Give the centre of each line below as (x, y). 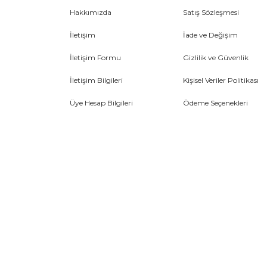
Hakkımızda (91, 13)
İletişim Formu (95, 58)
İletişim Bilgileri (96, 80)
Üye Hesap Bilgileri (101, 103)
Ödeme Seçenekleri (215, 103)
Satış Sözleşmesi (211, 13)
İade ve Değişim (210, 35)
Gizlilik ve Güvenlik (216, 58)
